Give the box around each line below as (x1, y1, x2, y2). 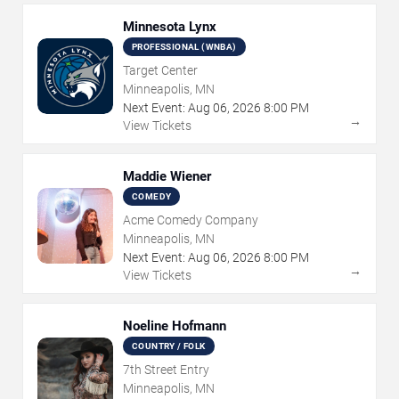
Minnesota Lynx (123, 19, 216, 36)
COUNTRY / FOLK (132, 341, 206, 352)
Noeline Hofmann (123, 318, 226, 335)
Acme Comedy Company (123, 213, 258, 228)
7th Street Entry (123, 362, 209, 378)
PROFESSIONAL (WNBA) (132, 42, 237, 53)
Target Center (123, 63, 198, 78)
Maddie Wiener (123, 168, 211, 185)
